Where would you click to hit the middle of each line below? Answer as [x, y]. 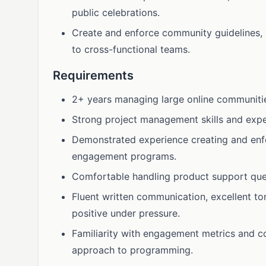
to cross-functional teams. [131, 49]
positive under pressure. [126, 213]
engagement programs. [124, 156]
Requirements [93, 75]
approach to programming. [132, 250]
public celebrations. [116, 12]
